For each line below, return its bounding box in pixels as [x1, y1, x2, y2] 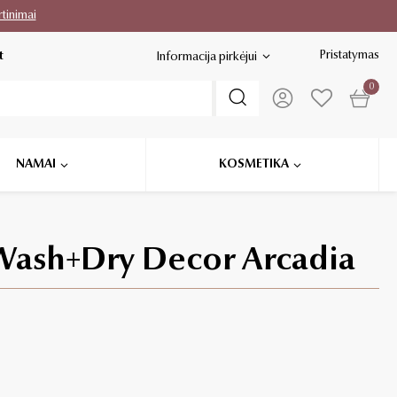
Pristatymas [319, 49, 379, 62]
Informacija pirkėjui [156, 51, 258, 64]
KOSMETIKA [218, 159, 289, 171]
